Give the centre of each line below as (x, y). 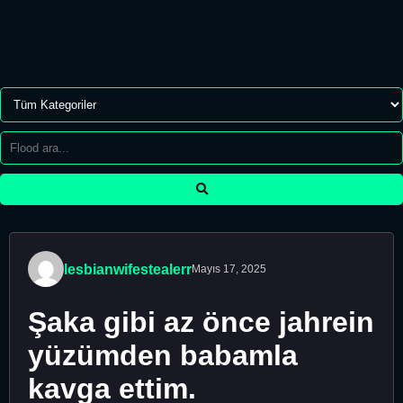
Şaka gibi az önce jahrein (201, 322)
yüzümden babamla (163, 356)
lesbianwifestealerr (128, 269)
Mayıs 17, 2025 (229, 269)
